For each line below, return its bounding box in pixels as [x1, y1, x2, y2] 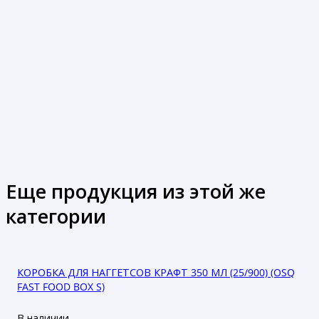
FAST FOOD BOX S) [17, 279, 105, 293]
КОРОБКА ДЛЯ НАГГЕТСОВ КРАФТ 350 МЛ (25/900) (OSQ [17, 265, 295, 279]
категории [6, 202, 106, 229]
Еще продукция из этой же [6, 177, 266, 204]
